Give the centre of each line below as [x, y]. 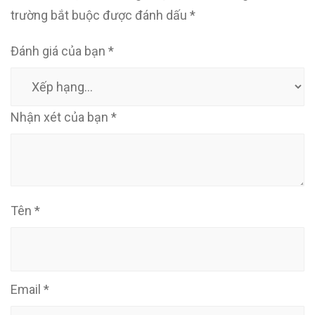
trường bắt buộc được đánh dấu [100, 15]
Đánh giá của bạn [59, 51]
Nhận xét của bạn [61, 117]
